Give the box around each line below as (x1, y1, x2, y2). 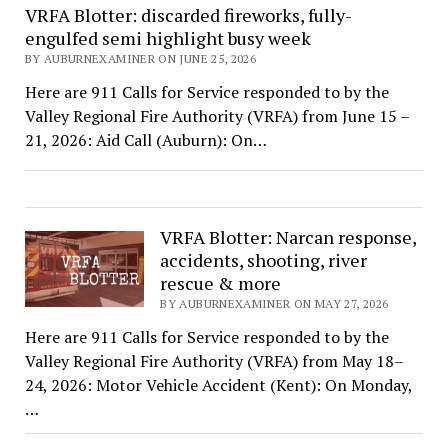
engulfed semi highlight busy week (24, 25, 311, 50)
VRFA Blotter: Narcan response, (160, 224, 417, 249)
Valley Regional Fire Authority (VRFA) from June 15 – (24, 104, 409, 127)
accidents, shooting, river (160, 247, 368, 272)
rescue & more (160, 270, 282, 295)
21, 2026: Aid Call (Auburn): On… (24, 128, 267, 151)
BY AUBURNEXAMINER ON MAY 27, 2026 (160, 295, 389, 311)
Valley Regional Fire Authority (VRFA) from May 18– (24, 349, 404, 372)
